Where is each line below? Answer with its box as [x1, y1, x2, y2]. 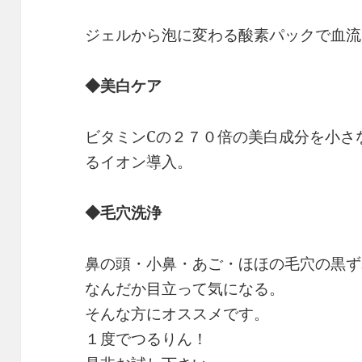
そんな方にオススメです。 [85, 303, 270, 325]
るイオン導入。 [85, 151, 193, 173]
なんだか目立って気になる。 [85, 278, 285, 300]
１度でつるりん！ [85, 328, 208, 350]
